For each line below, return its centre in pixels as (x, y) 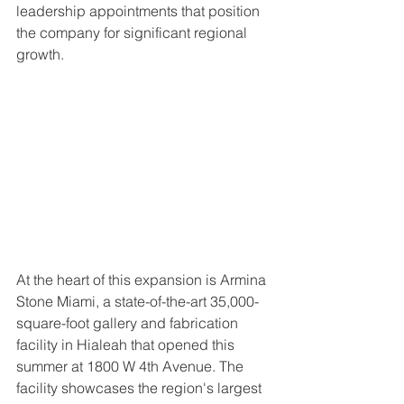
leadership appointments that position (140, 11)
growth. (40, 54)
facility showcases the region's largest (141, 387)
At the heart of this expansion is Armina (143, 279)
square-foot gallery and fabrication (129, 322)
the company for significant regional (133, 32)
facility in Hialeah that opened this (127, 344)
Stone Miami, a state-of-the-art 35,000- (138, 301)
